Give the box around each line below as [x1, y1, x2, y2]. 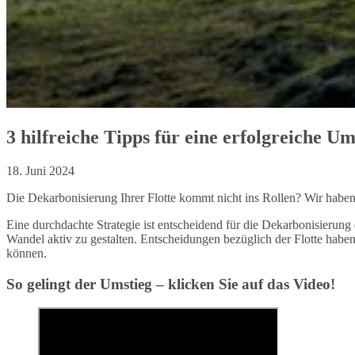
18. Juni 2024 [6, 163, 74, 177]
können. [6, 246, 47, 260]
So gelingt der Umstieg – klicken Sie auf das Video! [6, 275, 335, 292]
